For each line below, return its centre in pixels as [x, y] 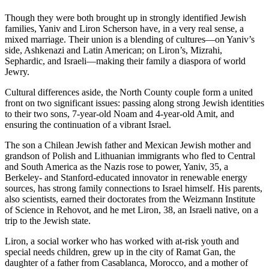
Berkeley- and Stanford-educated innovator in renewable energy [126, 177]
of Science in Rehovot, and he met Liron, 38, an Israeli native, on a [131, 210]
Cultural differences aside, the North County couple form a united [129, 92]
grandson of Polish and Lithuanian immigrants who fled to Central [130, 156]
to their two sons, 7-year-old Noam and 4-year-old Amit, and [119, 113]
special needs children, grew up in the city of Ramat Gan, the [120, 252]
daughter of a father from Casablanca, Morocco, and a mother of [126, 262]
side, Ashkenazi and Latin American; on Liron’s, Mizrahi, [113, 50]
